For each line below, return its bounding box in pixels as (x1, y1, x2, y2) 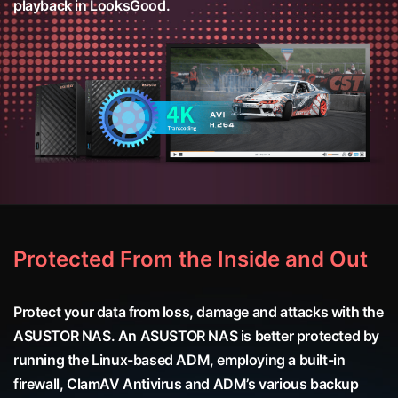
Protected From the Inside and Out (13, 245, 368, 272)
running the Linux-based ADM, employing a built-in (13, 350, 346, 369)
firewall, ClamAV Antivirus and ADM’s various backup (13, 374, 359, 393)
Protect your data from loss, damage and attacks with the (13, 302, 384, 321)
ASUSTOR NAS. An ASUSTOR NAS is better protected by (13, 326, 380, 345)
